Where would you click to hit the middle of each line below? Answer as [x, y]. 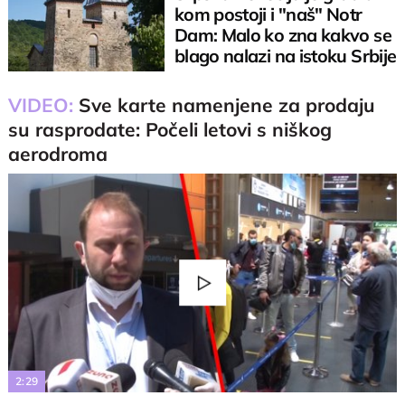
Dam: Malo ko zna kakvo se [283, 34]
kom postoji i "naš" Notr [268, 14]
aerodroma [58, 153]
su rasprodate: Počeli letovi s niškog [170, 129]
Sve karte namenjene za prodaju [227, 104]
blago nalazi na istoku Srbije [285, 55]
